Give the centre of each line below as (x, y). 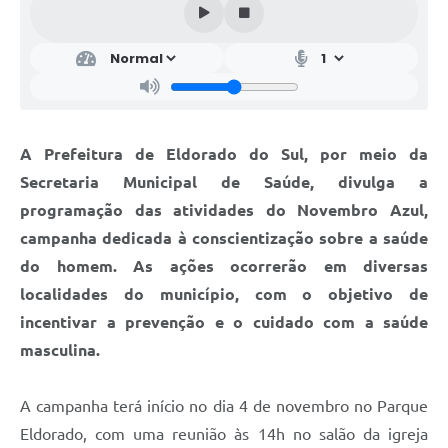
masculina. (60, 350)
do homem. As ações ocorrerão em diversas (224, 266)
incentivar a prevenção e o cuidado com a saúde (224, 322)
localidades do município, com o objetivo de (224, 294)
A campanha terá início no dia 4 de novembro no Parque (224, 406)
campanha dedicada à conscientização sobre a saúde (224, 238)
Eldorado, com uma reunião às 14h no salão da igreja (224, 434)
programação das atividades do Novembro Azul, (224, 210)
